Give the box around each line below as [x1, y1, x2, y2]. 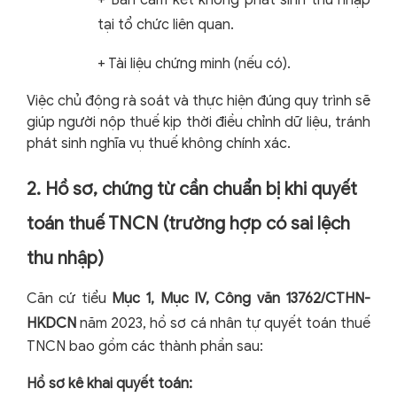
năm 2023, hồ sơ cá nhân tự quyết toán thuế [76, 315, 370, 333]
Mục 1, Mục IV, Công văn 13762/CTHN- [112, 290, 370, 308]
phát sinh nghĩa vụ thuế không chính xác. [27, 135, 291, 153]
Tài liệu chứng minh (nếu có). [108, 55, 291, 74]
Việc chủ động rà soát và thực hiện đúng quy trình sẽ [27, 92, 370, 111]
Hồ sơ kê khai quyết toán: [27, 375, 192, 393]
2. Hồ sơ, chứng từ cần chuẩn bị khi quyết [27, 178, 357, 201]
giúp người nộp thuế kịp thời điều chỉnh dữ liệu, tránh [27, 113, 370, 132]
